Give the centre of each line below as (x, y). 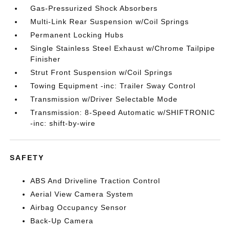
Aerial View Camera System (82, 194)
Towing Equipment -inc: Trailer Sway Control (113, 86)
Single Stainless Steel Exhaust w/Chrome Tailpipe (123, 48)
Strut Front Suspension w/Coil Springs (102, 72)
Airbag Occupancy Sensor (79, 207)
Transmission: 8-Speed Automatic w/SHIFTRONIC (123, 112)
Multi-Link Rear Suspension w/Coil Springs (110, 22)
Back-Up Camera (62, 221)
